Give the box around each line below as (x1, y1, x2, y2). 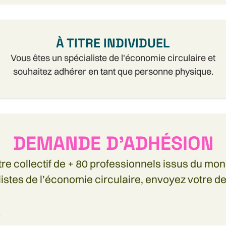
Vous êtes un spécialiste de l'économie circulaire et (11, 51, 215, 64)
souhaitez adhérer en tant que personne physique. (13, 65, 213, 77)
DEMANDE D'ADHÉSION (13, 131, 213, 155)
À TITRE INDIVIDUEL (56, 34, 170, 51)
